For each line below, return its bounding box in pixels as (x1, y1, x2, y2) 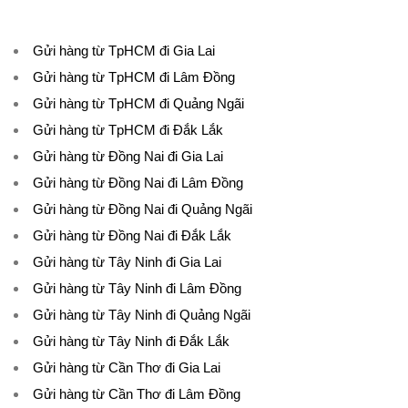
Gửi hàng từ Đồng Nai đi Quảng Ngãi (33, 201, 252, 217)
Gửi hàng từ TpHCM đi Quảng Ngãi (33, 96, 244, 111)
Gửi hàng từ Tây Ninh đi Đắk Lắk (33, 333, 229, 349)
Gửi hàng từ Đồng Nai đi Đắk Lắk (33, 228, 231, 243)
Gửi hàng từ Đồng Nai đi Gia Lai (33, 148, 223, 164)
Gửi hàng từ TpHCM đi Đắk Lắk (33, 122, 223, 138)
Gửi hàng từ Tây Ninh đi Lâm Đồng (33, 280, 241, 296)
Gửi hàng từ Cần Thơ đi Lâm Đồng (33, 386, 240, 402)
